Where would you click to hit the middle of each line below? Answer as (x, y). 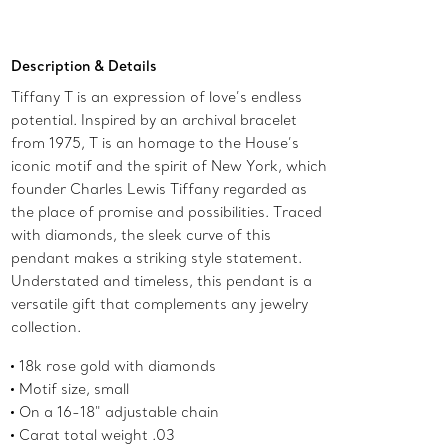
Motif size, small (74, 389)
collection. (46, 327)
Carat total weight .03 (97, 435)
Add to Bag (283, 12)
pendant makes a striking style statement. (157, 258)
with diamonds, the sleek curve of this (141, 235)
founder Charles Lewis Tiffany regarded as (159, 189)
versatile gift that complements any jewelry (160, 304)
